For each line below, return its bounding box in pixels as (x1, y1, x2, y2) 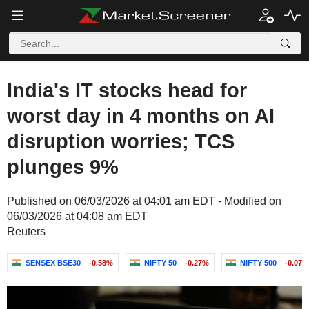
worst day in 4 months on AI (7, 105, 275, 127)
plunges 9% (7, 156, 119, 178)
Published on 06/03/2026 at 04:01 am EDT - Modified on (7, 195, 281, 207)
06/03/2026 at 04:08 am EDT (7, 210, 148, 222)
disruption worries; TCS (7, 130, 235, 152)
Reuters (7, 226, 46, 237)
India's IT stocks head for (7, 79, 247, 101)
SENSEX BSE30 (26, 259, 81, 267)
